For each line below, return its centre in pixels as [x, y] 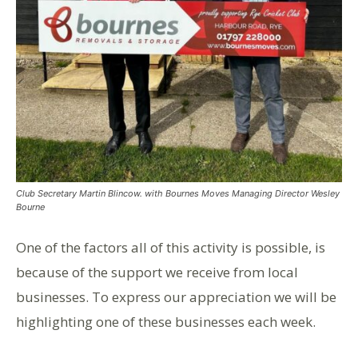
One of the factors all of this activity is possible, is [171, 247]
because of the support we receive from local [157, 272]
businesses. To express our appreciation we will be [176, 296]
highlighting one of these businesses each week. [166, 321]
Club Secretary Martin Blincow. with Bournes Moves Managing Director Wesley [178, 193]
